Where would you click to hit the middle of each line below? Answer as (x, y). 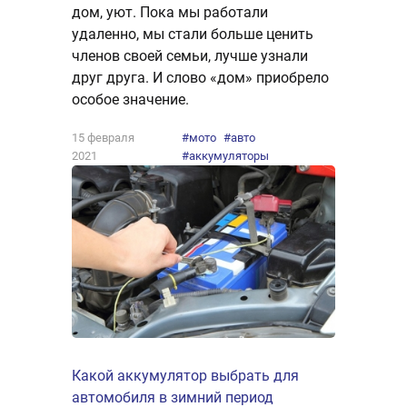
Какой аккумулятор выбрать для (185, 376)
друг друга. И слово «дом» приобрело (200, 77)
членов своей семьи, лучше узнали (190, 55)
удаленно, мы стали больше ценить (193, 34)
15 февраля (103, 137)
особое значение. (130, 99)
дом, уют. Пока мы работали (170, 12)
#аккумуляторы (226, 155)
